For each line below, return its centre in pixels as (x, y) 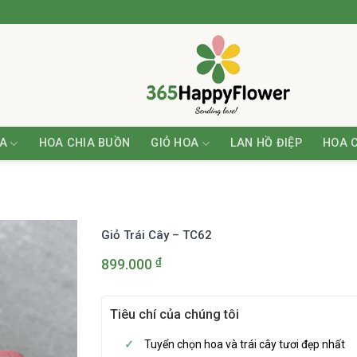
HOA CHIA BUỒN (84, 143)
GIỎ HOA (175, 143)
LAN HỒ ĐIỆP (266, 143)
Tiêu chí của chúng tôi (175, 314)
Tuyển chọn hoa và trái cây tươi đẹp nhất (245, 344)
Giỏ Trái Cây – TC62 (157, 235)
